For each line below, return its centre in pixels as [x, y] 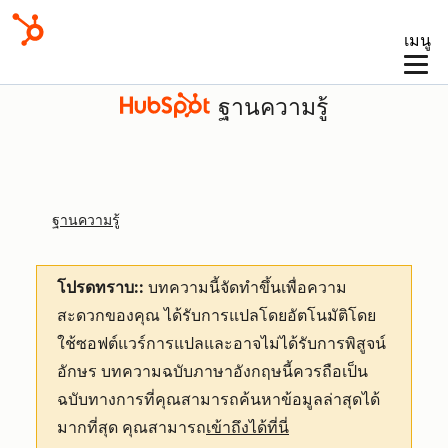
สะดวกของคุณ [110, 315]
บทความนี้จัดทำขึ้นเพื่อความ [245, 287]
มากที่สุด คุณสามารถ [131, 427]
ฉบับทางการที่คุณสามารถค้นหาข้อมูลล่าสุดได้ [218, 399]
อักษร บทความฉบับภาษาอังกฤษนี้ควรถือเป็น [212, 371]
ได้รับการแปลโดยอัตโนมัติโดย [270, 315]
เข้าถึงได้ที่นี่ [247, 427]
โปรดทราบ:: [100, 287]
